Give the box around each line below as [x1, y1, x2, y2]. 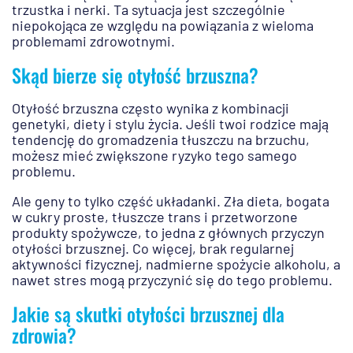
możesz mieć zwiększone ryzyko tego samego [12, 147, 297, 165]
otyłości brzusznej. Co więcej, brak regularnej [12, 240, 294, 258]
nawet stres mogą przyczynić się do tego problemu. [12, 271, 333, 289]
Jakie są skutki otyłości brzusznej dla [12, 299, 284, 329]
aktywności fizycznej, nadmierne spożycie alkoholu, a [12, 255, 340, 273]
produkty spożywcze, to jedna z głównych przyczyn [12, 224, 325, 242]
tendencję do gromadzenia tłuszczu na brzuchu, [12, 131, 310, 149]
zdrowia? [12, 321, 76, 350]
